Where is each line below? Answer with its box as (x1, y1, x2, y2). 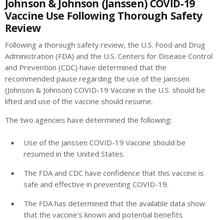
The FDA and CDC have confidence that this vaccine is (24, 167, 204, 178)
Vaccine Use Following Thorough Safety (5, 8, 202, 23)
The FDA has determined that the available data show (24, 198, 205, 208)
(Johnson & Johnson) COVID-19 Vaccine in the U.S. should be (5, 84, 205, 95)
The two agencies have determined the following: (5, 114, 172, 125)
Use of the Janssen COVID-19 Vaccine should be (24, 137, 186, 147)
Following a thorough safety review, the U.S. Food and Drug (5, 39, 205, 50)
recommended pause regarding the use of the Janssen (5, 73, 190, 83)
